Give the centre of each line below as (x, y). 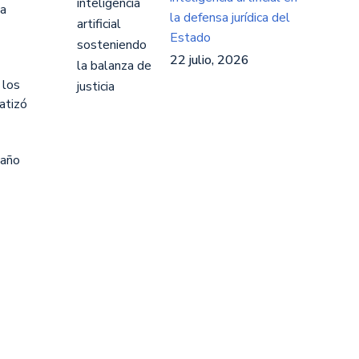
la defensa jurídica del (230, 18)
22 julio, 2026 (210, 60)
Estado (190, 38)
